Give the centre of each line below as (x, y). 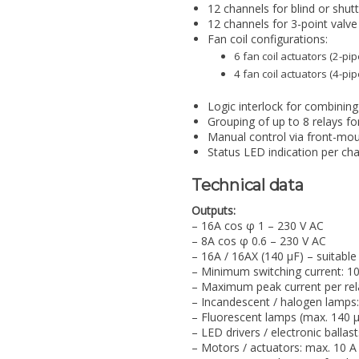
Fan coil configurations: (268, 38)
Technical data (248, 186)
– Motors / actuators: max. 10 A (274, 348)
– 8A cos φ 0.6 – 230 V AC (259, 241)
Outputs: (214, 211)
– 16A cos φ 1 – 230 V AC (258, 226)
